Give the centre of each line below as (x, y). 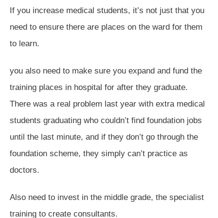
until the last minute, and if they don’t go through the (104, 137)
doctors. (25, 170)
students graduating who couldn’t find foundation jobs (106, 121)
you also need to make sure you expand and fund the (106, 71)
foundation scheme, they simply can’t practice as (99, 154)
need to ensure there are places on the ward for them (106, 27)
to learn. (25, 44)
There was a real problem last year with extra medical (107, 104)
